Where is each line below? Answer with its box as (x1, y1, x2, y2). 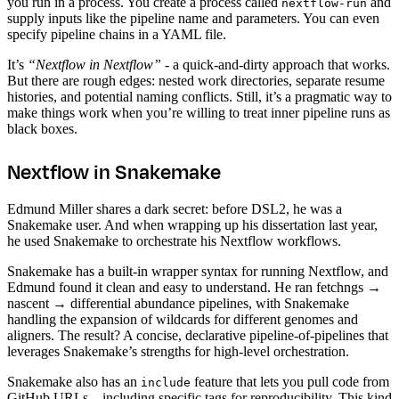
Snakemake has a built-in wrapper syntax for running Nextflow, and (7, 263, 388, 279)
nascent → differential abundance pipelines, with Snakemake (7, 295, 349, 311)
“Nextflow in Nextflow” (28, 56, 161, 72)
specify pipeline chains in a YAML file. (7, 26, 226, 42)
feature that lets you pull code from (191, 373, 389, 389)
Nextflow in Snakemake (7, 158, 221, 187)
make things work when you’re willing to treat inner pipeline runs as (7, 104, 390, 120)
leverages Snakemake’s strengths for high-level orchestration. (7, 343, 349, 359)
